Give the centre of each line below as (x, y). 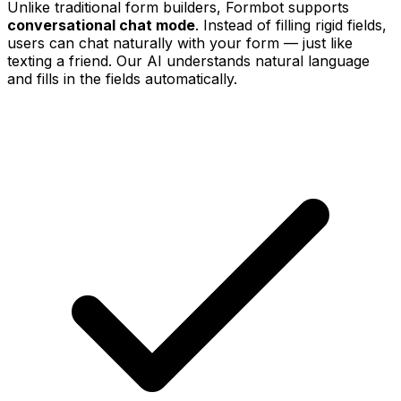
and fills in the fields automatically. (122, 79)
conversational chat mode (101, 26)
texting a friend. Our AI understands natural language (188, 61)
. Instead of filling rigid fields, (291, 26)
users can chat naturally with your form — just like (180, 43)
